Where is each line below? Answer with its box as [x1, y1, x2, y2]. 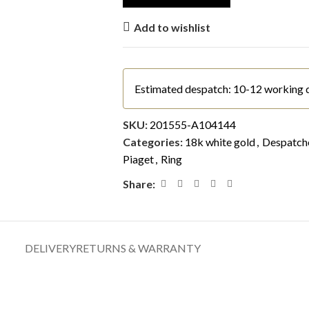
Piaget [122, 152, 154, 166]
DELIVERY [24, 241, 76, 255]
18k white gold [184, 135, 255, 148]
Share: [122, 177, 155, 190]
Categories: [122, 135, 183, 148]
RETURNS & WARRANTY [75, 241, 201, 255]
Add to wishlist [134, 20, 211, 34]
